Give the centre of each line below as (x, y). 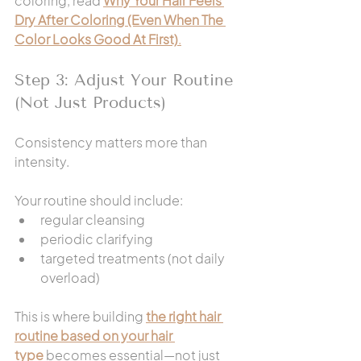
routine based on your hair (95, 336)
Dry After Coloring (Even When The (120, 20)
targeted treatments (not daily (134, 258)
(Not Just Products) (90, 102)
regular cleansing (93, 220)
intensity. (42, 162)
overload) (70, 278)
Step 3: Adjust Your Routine (127, 80)
